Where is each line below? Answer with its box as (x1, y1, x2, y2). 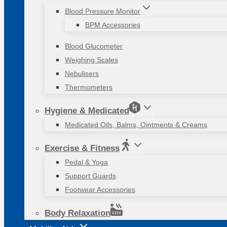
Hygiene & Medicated (45, 106, 129, 116)
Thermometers (65, 83, 112, 91)
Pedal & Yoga (65, 158, 108, 166)
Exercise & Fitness (45, 143, 120, 153)
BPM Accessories (85, 21, 140, 29)
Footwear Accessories (65, 185, 135, 194)
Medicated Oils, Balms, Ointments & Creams (65, 121, 207, 129)
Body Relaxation (45, 208, 110, 218)
